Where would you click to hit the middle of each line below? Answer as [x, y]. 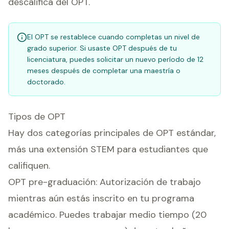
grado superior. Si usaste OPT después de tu [102, 48]
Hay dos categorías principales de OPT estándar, [112, 133]
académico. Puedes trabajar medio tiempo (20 [107, 215]
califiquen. [29, 166]
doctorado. [46, 82]
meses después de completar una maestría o [104, 71]
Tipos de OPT [37, 117]
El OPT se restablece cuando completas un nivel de [113, 37]
